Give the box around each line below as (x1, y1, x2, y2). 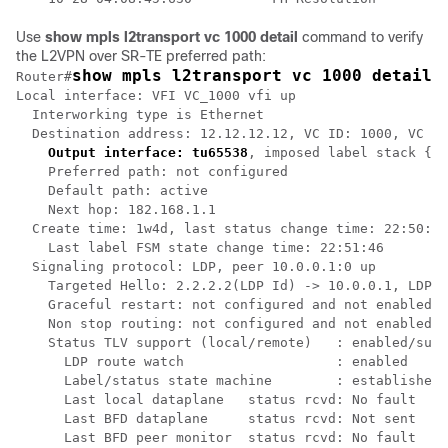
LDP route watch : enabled (16, 354, 408, 369)
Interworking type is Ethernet (16, 107, 264, 122)
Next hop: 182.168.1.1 (16, 202, 216, 217)
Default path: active (16, 183, 208, 198)
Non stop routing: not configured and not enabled (16, 316, 432, 331)
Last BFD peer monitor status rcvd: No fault (16, 430, 416, 445)
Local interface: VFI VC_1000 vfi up (16, 88, 296, 103)
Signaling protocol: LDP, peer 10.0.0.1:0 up (16, 259, 376, 274)
